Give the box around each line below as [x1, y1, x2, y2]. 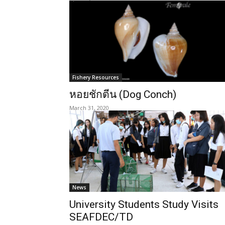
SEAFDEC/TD [69, 211, 133, 223]
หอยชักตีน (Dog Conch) [69, 88, 176, 100]
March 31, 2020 [69, 104, 109, 111]
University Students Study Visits [69, 198, 218, 210]
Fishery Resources [72, 74, 119, 81]
